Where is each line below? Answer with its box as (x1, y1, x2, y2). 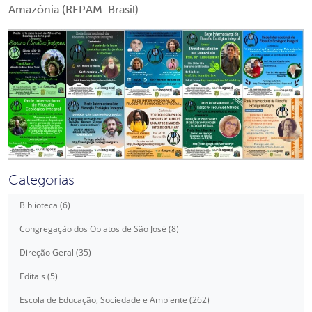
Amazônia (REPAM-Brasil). (8, 3, 141, 16)
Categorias (8, 171, 75, 189)
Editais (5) (19, 270, 58, 283)
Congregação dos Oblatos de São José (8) (19, 223, 179, 235)
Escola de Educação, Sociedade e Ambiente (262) (19, 294, 210, 306)
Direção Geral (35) (19, 247, 91, 259)
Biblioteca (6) (19, 199, 70, 212)
